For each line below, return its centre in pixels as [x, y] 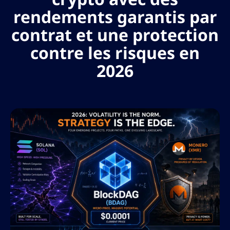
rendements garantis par [115, 17]
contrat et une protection [115, 35]
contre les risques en [115, 53]
